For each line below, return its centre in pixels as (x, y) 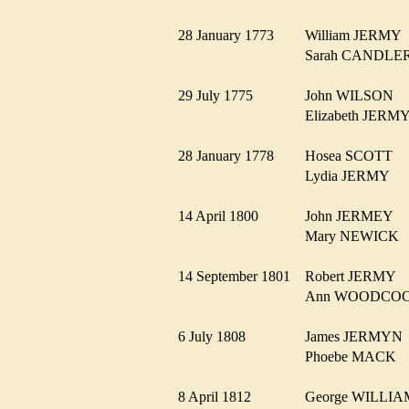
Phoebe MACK (356, 356)
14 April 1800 (224, 215)
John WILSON (355, 95)
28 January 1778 (231, 155)
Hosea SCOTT (354, 155)
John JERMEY (354, 215)
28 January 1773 (231, 35)
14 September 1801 (240, 276)
